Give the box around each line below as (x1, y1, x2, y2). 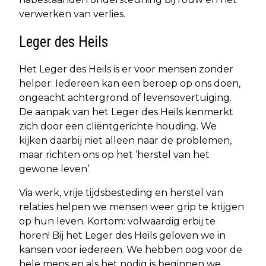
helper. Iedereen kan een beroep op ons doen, (19, 77, 240, 89)
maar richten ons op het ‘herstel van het (19, 148, 210, 160)
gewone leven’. (19, 163, 91, 175)
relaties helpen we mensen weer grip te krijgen (19, 201, 244, 213)
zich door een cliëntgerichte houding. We (19, 120, 217, 132)
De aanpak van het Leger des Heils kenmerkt (19, 106, 233, 118)
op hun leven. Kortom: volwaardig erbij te (19, 215, 216, 227)
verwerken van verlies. (19, 8, 125, 20)
